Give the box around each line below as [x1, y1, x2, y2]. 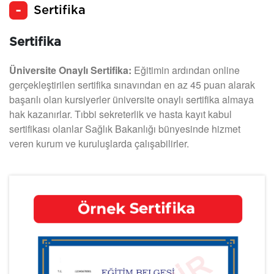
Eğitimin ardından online [131, 62, 240, 77]
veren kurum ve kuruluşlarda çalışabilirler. [9, 136, 191, 150]
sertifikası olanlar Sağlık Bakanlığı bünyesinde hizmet [9, 121, 240, 136]
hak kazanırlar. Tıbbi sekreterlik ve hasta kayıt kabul [9, 106, 232, 121]
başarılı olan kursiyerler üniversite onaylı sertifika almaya [9, 92, 254, 106]
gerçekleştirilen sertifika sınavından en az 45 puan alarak [9, 77, 255, 92]
